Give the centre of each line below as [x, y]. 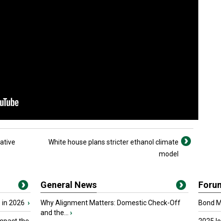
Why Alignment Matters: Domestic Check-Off [110, 203]
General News [69, 185]
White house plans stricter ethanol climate [113, 142]
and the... [55, 213]
